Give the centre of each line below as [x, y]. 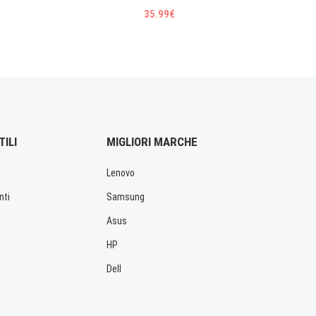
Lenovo [121, 172]
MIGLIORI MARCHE [152, 141]
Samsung [126, 196]
